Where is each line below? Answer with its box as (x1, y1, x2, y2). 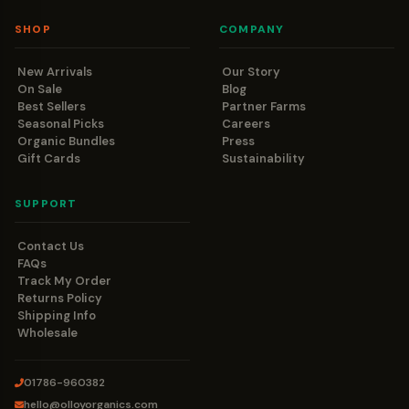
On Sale (17, 80, 62, 97)
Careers (222, 115, 270, 131)
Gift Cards (17, 150, 80, 166)
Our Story (222, 63, 280, 79)
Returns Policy (17, 289, 102, 306)
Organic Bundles (17, 132, 115, 149)
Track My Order (17, 272, 111, 288)
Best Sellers (17, 98, 86, 114)
